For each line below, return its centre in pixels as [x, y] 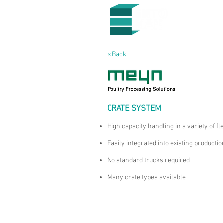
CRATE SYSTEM [134, 109]
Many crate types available [146, 177]
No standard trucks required [148, 161]
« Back [117, 55]
